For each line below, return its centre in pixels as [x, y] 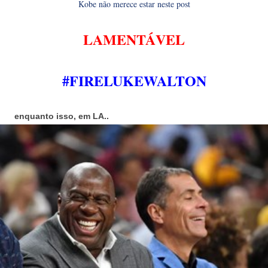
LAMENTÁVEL [134, 39]
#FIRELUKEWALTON [134, 80]
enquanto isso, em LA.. [62, 116]
